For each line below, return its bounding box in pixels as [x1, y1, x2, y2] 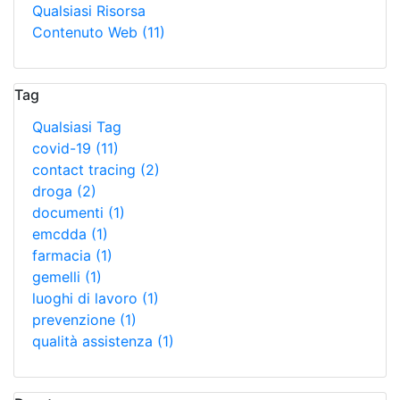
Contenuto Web [32, 23, 142, 41]
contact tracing [32, 161, 140, 179]
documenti [32, 204, 108, 221]
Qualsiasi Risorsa [32, 2, 146, 20]
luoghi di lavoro [32, 289, 142, 307]
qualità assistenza [32, 332, 157, 350]
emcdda [32, 225, 91, 243]
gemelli [32, 268, 85, 286]
